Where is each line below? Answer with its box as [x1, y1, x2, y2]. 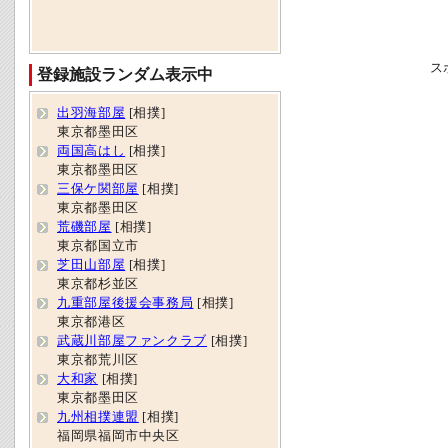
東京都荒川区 [57, 353, 139, 367]
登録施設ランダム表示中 [36, 66, 213, 83]
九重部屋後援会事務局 [57, 296, 194, 310]
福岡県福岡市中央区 [57, 429, 180, 443]
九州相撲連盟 [57, 410, 139, 424]
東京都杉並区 [57, 277, 139, 291]
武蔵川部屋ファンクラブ [57, 334, 208, 348]
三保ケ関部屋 [57, 182, 139, 196]
